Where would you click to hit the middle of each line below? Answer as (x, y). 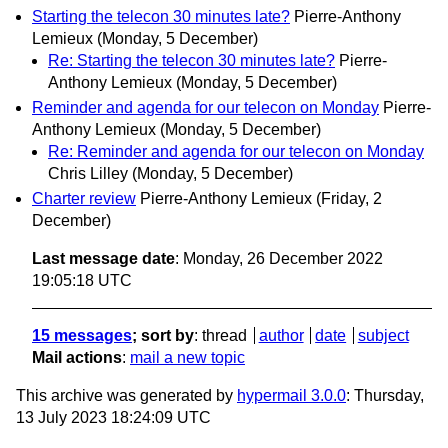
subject (383, 336)
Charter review (84, 199)
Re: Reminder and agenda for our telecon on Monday (236, 152)
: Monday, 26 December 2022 (279, 259)
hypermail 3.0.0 (291, 396)
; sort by (163, 336)
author (281, 336)
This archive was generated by (126, 396)
